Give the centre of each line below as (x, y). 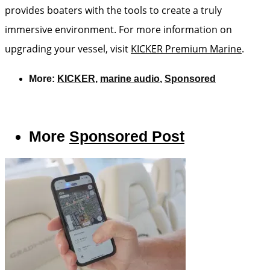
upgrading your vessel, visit (68, 49)
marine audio (130, 79)
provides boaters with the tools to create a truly (113, 10)
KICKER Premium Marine (186, 49)
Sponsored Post (127, 136)
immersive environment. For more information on (118, 30)
